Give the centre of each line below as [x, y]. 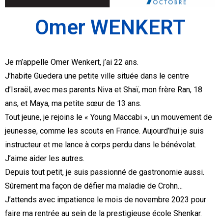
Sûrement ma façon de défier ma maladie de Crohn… [94, 186]
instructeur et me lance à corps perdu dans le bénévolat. [101, 145]
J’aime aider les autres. [45, 159]
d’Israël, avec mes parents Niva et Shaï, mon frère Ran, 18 [104, 90]
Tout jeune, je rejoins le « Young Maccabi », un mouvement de [109, 117]
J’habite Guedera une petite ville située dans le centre [97, 76]
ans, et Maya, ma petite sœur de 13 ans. [73, 104]
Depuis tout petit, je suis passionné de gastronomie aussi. [105, 172]
